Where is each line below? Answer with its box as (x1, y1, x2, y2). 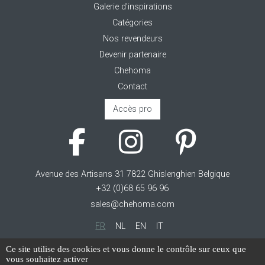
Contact (118, 81, 147, 92)
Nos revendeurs (102, 33, 163, 44)
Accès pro (113, 104, 152, 114)
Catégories (112, 17, 153, 28)
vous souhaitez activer (6, 254, 88, 264)
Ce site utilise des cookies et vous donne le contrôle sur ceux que (6, 244, 246, 254)
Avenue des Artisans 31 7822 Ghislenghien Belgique (35, 169, 230, 179)
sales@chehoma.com (91, 199, 174, 209)
